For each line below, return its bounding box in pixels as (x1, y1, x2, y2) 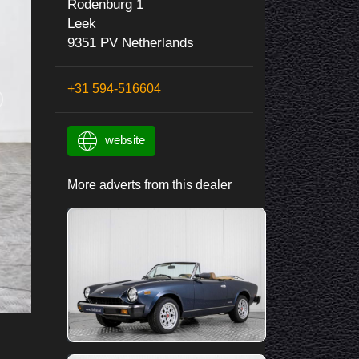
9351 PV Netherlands (67, 35, 194, 50)
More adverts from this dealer (67, 178, 232, 192)
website (104, 133, 145, 147)
